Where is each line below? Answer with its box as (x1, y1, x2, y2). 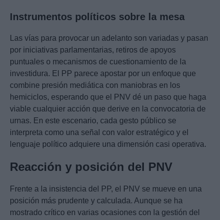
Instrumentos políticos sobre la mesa (10, 11, 185, 23)
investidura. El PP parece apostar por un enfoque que (10, 69, 196, 78)
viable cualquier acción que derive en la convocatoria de (10, 105, 206, 113)
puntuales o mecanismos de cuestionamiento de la (10, 57, 186, 66)
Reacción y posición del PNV (10, 160, 172, 174)
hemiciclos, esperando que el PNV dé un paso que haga (10, 93, 206, 102)
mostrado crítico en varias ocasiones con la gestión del (10, 208, 200, 217)
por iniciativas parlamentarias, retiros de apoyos (10, 46, 176, 55)
